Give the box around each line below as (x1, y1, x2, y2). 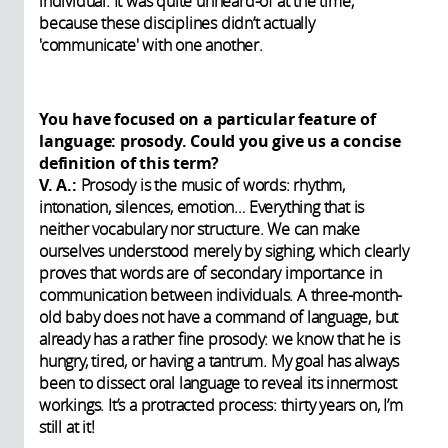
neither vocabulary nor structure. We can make (39, 218, 360, 241)
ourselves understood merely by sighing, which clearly (39, 240, 409, 263)
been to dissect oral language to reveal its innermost (39, 372, 397, 395)
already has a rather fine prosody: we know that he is (39, 328, 400, 351)
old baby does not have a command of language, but (39, 306, 399, 329)
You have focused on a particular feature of (39, 108, 376, 131)
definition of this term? (39, 152, 220, 175)
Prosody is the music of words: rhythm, (80, 174, 346, 197)
